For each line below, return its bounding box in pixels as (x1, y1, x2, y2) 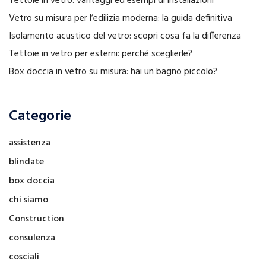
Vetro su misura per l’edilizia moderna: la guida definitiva (9, 11, 232, 27)
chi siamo (9, 192, 48, 208)
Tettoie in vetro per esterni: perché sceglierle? (9, 46, 192, 62)
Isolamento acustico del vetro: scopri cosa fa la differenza (9, 28, 241, 45)
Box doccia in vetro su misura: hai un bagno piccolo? (9, 64, 217, 80)
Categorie (9, 105, 71, 128)
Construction (9, 211, 64, 227)
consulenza (9, 230, 55, 246)
